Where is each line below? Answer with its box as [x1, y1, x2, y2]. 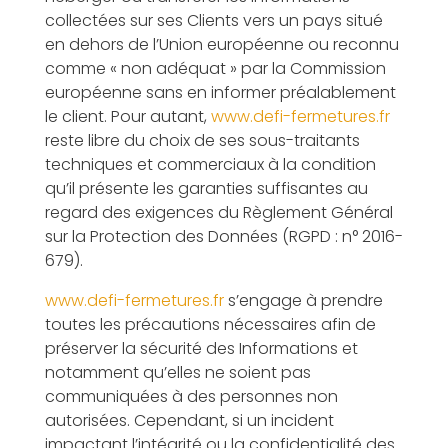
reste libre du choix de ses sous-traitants [44, 129, 360, 152]
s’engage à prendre [223, 289, 383, 312]
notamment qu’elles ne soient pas [44, 361, 311, 384]
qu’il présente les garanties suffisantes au [44, 177, 368, 200]
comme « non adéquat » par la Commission [44, 57, 386, 80]
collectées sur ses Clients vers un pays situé [44, 9, 383, 32]
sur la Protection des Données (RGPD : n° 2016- [44, 225, 403, 248]
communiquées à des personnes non [44, 385, 338, 408]
